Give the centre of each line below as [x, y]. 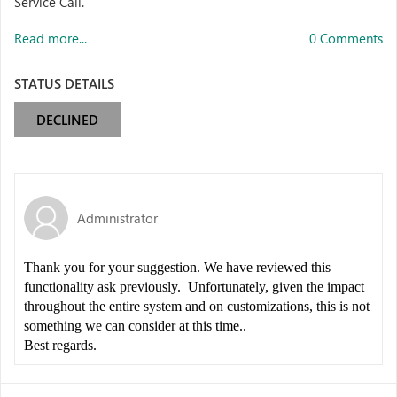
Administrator [117, 218]
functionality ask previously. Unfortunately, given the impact [194, 287]
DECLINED [67, 120]
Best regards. [62, 345]
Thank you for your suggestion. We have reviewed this [177, 267]
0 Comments [346, 38]
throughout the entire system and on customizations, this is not [197, 306]
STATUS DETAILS [64, 83]
